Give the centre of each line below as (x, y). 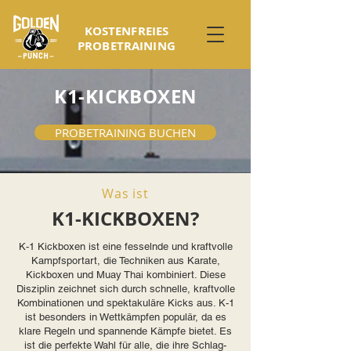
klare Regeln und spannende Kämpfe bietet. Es (125, 331)
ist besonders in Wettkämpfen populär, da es (125, 317)
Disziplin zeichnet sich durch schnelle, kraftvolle (125, 289)
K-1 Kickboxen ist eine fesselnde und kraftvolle (125, 246)
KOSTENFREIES (128, 31)
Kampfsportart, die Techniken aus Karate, (125, 261)
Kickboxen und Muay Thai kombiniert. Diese (125, 275)
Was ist (125, 194)
